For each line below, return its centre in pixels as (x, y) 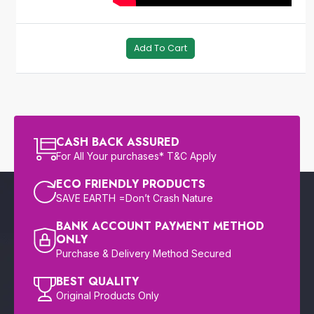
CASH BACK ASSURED (118, 142)
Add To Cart (161, 48)
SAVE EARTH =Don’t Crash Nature (135, 198)
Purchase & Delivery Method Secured (144, 254)
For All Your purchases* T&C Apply (136, 156)
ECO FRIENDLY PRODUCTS (131, 184)
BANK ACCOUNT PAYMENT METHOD (160, 226)
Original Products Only (108, 296)
